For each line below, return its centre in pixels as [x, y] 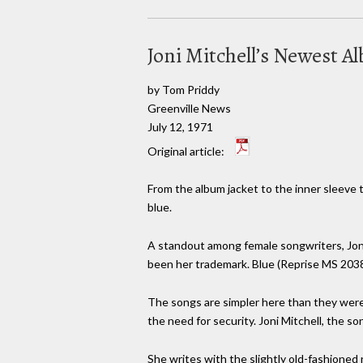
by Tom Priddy [184, 89]
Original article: [187, 151]
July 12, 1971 [180, 126]
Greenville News [189, 108]
